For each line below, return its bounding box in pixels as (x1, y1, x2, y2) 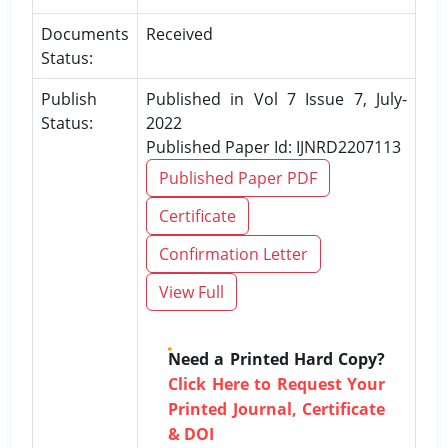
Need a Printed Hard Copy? (168, 348, 385, 370)
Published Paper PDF (159, 167, 317, 189)
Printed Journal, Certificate (168, 398, 385, 420)
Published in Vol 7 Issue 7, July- (146, 88, 407, 110)
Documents (41, 23, 129, 45)
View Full (159, 281, 224, 303)
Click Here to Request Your (168, 373, 385, 395)
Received (146, 23, 213, 45)
